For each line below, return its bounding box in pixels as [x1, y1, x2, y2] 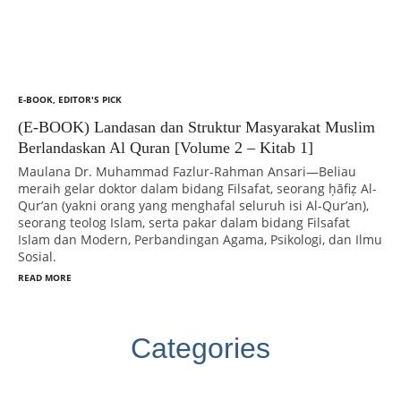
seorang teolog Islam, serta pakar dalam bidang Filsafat [18, 213, 350, 231]
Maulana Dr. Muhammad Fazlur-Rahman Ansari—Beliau [18, 162, 356, 180]
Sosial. [18, 247, 56, 265]
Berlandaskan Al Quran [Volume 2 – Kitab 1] [18, 138, 313, 157]
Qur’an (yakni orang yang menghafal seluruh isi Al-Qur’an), [18, 196, 369, 214]
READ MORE [18, 270, 72, 284]
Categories [131, 331, 270, 364]
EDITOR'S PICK [58, 92, 122, 106]
